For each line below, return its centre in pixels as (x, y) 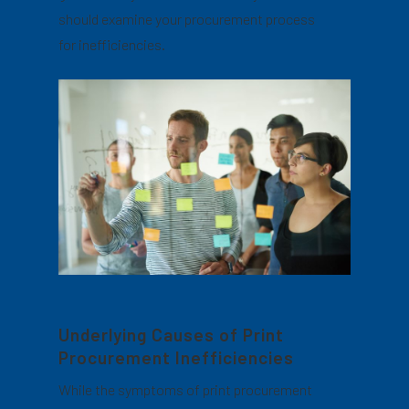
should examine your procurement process (187, 19)
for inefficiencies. (112, 45)
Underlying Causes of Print (172, 334)
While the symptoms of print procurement (186, 389)
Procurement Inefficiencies (177, 357)
